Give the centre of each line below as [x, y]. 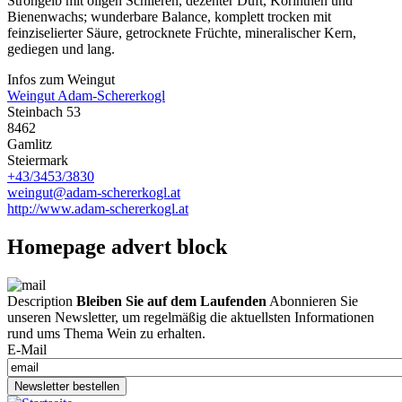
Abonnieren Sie [312, 301]
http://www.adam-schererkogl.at [98, 208]
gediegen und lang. [61, 48]
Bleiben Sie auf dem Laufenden [171, 301]
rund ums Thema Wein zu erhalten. [106, 333]
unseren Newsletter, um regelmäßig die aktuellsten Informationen [191, 317]
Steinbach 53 [44, 111]
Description [40, 301]
